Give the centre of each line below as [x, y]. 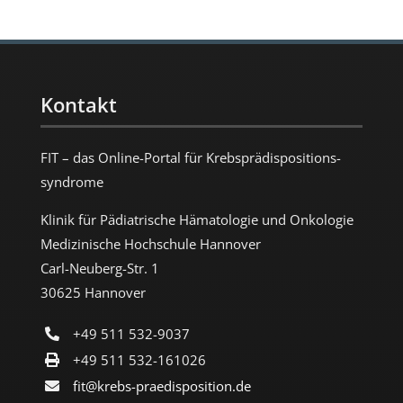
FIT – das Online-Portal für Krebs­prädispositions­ [190, 157]
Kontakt [78, 104]
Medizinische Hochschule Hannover [150, 243]
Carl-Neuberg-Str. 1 [99, 268]
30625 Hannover [93, 292]
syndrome [72, 181]
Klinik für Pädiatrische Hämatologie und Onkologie [197, 219]
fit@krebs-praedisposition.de [161, 385]
